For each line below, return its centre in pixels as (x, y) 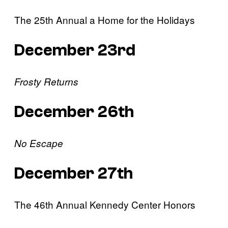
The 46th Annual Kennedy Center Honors (105, 204)
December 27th (74, 174)
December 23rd (75, 51)
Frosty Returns (46, 81)
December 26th (74, 112)
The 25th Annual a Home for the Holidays (105, 19)
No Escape (39, 143)
